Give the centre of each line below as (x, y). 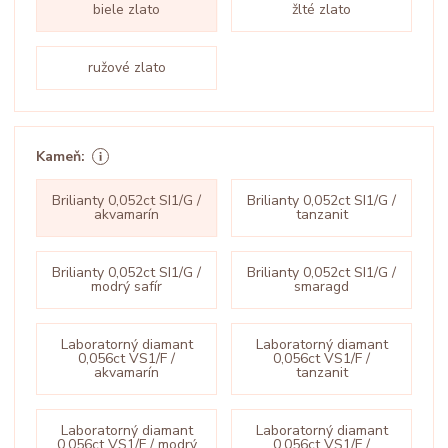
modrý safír (126, 286)
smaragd (321, 286)
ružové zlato (126, 67)
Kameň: (60, 156)
